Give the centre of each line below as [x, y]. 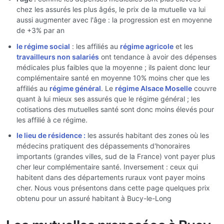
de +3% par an [40, 30]
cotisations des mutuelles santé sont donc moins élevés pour [115, 109]
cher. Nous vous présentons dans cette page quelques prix [113, 188]
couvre [204, 88]
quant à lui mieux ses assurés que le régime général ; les [108, 98]
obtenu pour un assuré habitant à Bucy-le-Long [94, 198]
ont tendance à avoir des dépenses [158, 56]
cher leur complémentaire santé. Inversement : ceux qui [107, 167]
